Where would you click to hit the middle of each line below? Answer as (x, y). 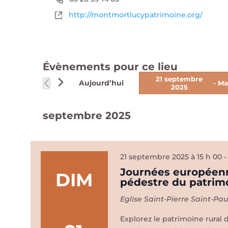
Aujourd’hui (101, 83)
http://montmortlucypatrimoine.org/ (136, 15)
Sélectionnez (162, 99)
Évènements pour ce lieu (110, 67)
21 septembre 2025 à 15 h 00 (171, 157)
